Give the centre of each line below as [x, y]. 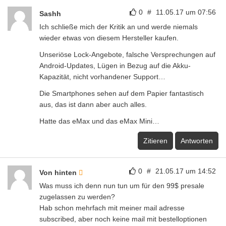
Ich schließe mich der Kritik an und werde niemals [119, 26]
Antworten [197, 140]
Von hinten [59, 172]
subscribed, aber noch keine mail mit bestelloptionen [123, 219]
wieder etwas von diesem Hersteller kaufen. [109, 38]
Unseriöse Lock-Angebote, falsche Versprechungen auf [127, 54]
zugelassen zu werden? [77, 196]
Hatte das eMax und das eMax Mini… [99, 121]
